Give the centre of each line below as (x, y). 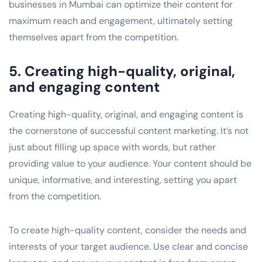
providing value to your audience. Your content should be (130, 163)
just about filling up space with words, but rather (112, 147)
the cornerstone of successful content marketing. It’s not (129, 130)
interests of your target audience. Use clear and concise (128, 246)
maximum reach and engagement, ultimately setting (121, 20)
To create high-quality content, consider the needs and (127, 230)
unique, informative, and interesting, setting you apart (123, 180)
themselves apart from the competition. (94, 37)
